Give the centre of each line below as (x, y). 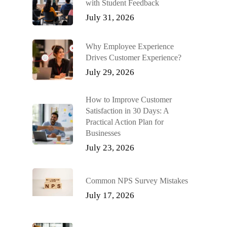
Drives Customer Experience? (134, 57)
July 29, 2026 (110, 72)
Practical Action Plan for (125, 122)
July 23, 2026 (110, 147)
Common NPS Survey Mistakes (137, 180)
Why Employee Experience (130, 46)
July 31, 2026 (110, 17)
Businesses (103, 133)
